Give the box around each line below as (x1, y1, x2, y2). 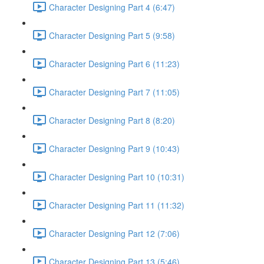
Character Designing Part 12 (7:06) (49, 227, 180, 239)
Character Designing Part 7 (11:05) (49, 85, 180, 98)
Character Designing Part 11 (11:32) (49, 199, 184, 211)
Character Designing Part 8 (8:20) (49, 114, 175, 126)
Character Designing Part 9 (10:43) (49, 142, 180, 154)
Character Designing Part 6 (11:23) (49, 57, 180, 70)
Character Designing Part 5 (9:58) (49, 29, 175, 41)
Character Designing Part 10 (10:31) (49, 170, 184, 183)
